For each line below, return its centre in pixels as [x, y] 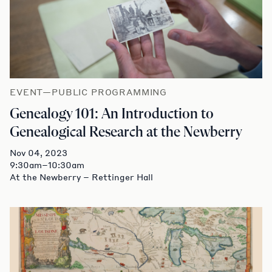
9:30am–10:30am [47, 164]
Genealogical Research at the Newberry [126, 132]
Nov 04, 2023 [39, 152]
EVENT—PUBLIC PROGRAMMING [89, 91]
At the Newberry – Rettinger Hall [81, 176]
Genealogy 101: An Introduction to [112, 114]
